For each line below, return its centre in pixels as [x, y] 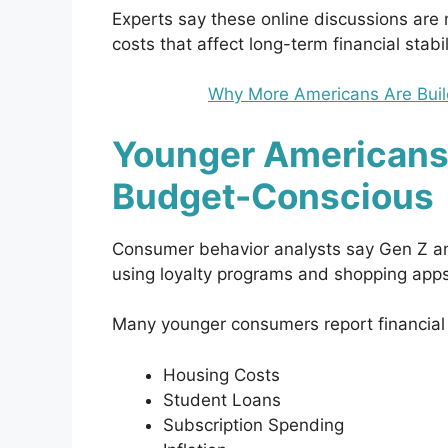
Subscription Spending [253, 424]
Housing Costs [221, 374]
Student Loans [222, 399]
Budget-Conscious [273, 195]
